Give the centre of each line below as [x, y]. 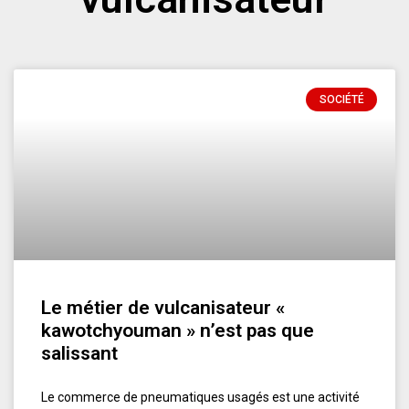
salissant [79, 353]
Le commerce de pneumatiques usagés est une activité [200, 397]
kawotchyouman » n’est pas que [178, 330]
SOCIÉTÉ [341, 99]
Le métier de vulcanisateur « [163, 307]
